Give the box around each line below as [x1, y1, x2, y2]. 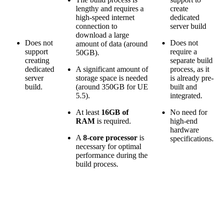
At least [76, 108, 101, 117]
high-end [170, 117, 197, 126]
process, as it [170, 65, 209, 74]
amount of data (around [76, 40, 148, 48]
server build [170, 22, 206, 31]
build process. [76, 160, 118, 169]
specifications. [170, 134, 214, 143]
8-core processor [83, 133, 137, 142]
